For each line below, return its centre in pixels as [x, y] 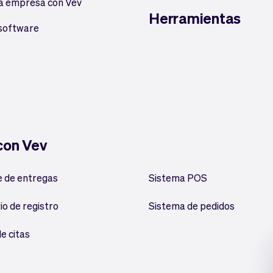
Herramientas [195, 18]
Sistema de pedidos [192, 206]
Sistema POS [178, 178]
